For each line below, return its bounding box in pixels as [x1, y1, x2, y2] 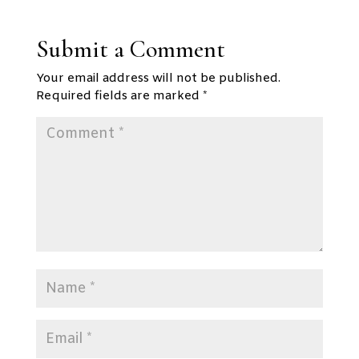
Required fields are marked [35, 88, 203, 104]
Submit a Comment [35, 34, 225, 64]
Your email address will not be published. [35, 71, 280, 87]
